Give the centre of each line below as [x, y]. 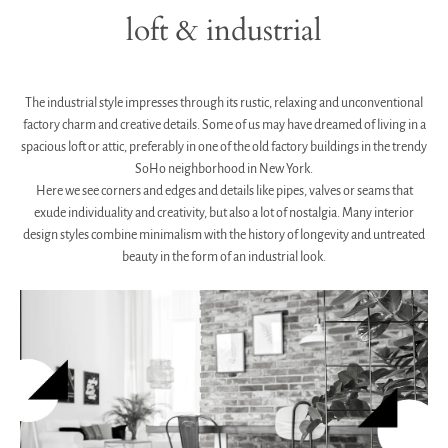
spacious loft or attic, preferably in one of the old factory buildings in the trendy [224, 147]
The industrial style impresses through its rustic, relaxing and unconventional [224, 103]
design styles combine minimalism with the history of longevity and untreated [224, 235]
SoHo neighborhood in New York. [224, 169]
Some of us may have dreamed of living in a [312, 125]
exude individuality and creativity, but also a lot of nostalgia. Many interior [224, 213]
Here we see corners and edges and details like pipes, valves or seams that [224, 191]
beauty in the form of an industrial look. [224, 257]
